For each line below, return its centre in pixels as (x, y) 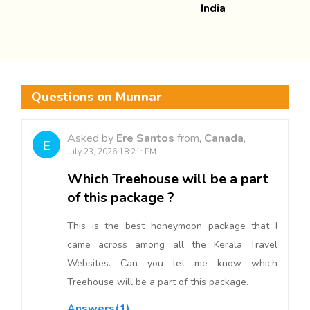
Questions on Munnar (97, 97)
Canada (224, 139)
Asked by (92, 139)
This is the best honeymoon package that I (172, 226)
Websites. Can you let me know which (172, 264)
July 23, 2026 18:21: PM (112, 152)
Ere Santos (147, 139)
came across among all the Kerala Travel (172, 245)
